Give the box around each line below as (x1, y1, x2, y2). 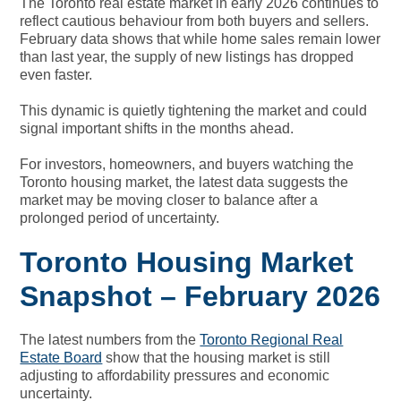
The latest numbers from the (20, 331, 200, 347)
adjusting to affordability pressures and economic (20, 367, 330, 383)
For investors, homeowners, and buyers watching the (20, 156, 354, 172)
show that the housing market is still (102, 349, 331, 365)
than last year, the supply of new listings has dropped (20, 48, 354, 64)
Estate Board (20, 349, 103, 365)
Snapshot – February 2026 (20, 279, 381, 312)
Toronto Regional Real (200, 331, 344, 347)
